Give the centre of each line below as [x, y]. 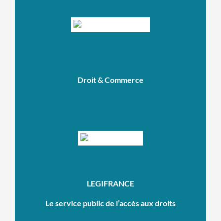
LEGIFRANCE [110, 184]
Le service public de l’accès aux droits [110, 203]
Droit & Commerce [110, 80]
